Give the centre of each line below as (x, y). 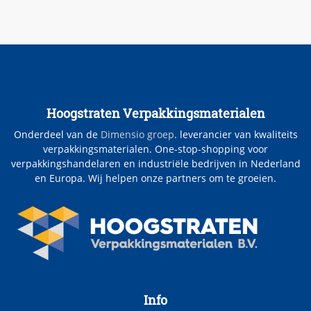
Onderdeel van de (57, 134)
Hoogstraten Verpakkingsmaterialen (155, 113)
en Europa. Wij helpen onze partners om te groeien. (155, 178)
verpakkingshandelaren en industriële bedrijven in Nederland (155, 163)
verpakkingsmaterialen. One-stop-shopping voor (155, 149)
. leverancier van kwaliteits (236, 134)
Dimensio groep (137, 134)
